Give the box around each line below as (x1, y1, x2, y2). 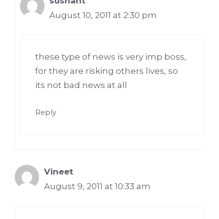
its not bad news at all (35, 80, 127, 90)
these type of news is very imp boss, (35, 52, 186, 62)
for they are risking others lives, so (35, 66, 178, 76)
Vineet (44, 166, 73, 176)
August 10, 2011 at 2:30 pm (49, 10, 157, 20)
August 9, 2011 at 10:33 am (44, 181, 151, 191)
